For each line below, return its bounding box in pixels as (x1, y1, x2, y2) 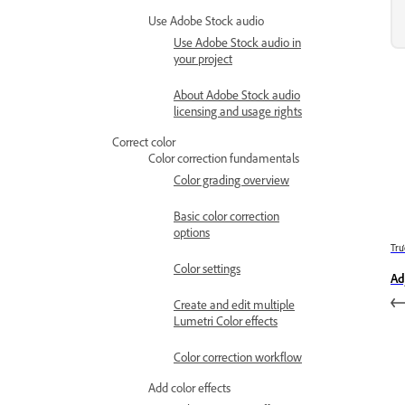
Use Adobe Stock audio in (174, 34, 301, 50)
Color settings (174, 260, 240, 276)
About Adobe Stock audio (174, 87, 300, 102)
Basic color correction (174, 208, 279, 223)
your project (174, 51, 232, 66)
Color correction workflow (174, 349, 302, 364)
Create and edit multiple (174, 297, 295, 312)
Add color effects (148, 380, 231, 395)
